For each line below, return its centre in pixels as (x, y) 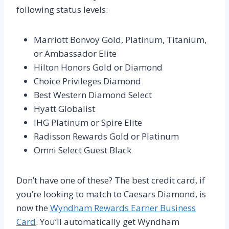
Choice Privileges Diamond (87, 81)
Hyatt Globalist (64, 108)
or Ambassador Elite (75, 53)
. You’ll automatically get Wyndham (108, 221)
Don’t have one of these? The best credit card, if (111, 180)
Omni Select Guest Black (83, 150)
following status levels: (62, 9)
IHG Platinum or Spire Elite (88, 122)
